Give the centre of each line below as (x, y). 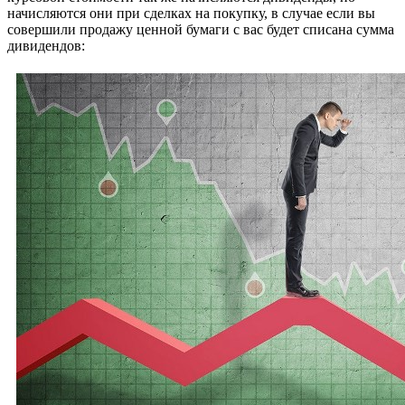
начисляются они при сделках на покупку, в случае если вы (191, 14)
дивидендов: (46, 46)
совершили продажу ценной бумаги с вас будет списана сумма (201, 30)
